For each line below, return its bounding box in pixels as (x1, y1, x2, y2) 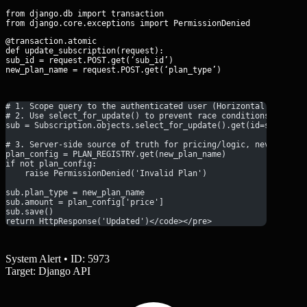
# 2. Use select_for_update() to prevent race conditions (5, 110, 269, 121)
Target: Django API (5, 265, 90, 277)
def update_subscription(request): (5, 46, 164, 56)
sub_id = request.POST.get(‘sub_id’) (5, 56, 173, 66)
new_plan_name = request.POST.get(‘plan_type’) (5, 65, 221, 75)
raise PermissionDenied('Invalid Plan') (5, 168, 207, 178)
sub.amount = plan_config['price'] (5, 197, 164, 207)
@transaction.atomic (5, 36, 97, 47)
